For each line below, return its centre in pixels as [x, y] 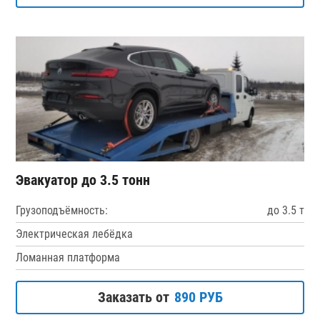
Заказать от [133, 297]
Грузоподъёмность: [62, 210]
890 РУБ [198, 297]
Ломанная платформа [68, 257]
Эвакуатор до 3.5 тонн [83, 180]
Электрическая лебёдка [75, 234]
